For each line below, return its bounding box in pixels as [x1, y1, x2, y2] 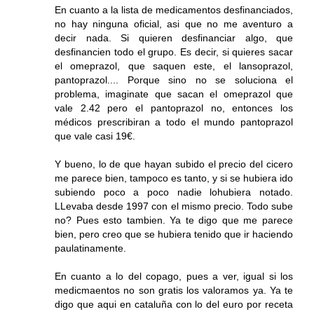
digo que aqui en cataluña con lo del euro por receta [55, 299, 293, 310]
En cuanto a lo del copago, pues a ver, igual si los [55, 271, 293, 282]
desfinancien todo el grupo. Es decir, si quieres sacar [55, 46, 293, 58]
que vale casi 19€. [55, 130, 135, 142]
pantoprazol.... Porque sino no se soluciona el [55, 74, 293, 86]
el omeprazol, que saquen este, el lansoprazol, [55, 60, 293, 72]
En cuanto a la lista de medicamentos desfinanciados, [55, 4, 293, 16]
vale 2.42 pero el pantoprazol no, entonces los [55, 102, 293, 114]
